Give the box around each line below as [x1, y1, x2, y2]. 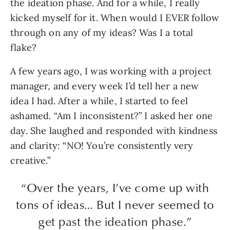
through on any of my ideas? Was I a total [10, 26, 194, 39]
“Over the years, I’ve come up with [21, 179, 209, 197]
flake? [10, 41, 37, 53]
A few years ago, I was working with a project [10, 65, 212, 77]
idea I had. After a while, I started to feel [10, 94, 188, 107]
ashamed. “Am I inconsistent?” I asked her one [10, 109, 213, 122]
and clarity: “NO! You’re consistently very [10, 139, 194, 151]
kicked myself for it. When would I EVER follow [10, 11, 220, 24]
